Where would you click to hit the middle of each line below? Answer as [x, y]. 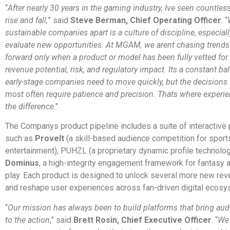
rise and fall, [26, 20]
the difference [30, 106]
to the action [27, 220]
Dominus [22, 163]
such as [20, 139]
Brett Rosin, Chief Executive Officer [142, 220]
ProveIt [50, 139]
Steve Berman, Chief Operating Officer [146, 20]
